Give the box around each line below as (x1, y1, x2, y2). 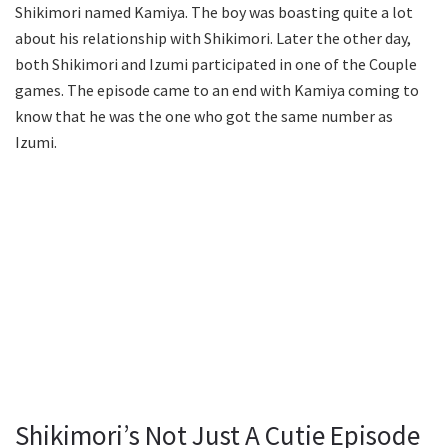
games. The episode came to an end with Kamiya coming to (15, 80, 419, 100)
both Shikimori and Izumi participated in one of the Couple (15, 54, 417, 74)
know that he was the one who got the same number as (15, 106, 393, 126)
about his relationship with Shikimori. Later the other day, (15, 28, 411, 48)
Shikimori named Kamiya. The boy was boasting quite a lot (15, 2, 413, 22)
